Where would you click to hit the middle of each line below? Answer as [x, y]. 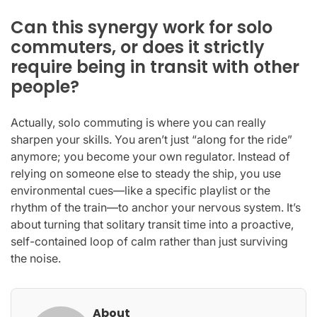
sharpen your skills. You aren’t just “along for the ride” [151, 139]
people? [45, 86]
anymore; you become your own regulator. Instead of [150, 156]
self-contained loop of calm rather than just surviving [149, 241]
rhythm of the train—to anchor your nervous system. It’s [156, 207]
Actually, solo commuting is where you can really [138, 122]
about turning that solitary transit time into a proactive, [152, 224]
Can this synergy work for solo [142, 27]
